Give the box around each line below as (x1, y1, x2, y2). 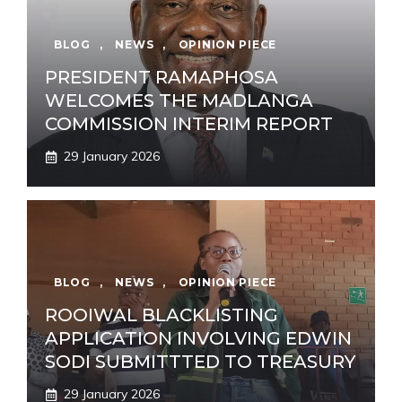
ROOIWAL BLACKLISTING (45, 304, 278, 327)
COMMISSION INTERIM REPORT (45, 113, 333, 135)
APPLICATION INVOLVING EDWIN (45, 328, 352, 350)
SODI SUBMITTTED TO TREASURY (45, 351, 355, 373)
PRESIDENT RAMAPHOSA (45, 66, 278, 89)
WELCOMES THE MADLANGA (45, 90, 313, 112)
